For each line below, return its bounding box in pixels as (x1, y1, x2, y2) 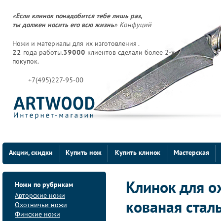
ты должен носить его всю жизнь (12, 22, 114, 29)
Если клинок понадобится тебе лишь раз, (16, 13, 142, 20)
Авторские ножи (15, 193, 65, 199)
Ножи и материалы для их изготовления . (12, 41, 140, 47)
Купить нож (66, 150, 102, 156)
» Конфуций (114, 22, 151, 29)
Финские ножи (15, 212, 60, 218)
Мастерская (174, 150, 209, 156)
